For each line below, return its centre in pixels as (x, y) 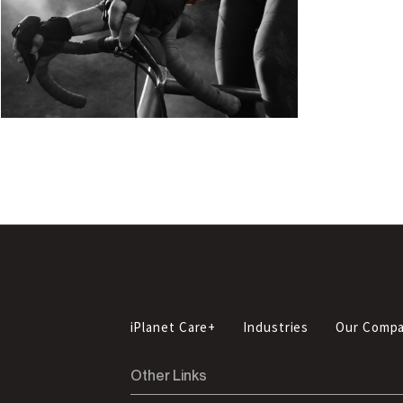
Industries (276, 327)
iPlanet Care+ (173, 327)
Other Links (168, 375)
